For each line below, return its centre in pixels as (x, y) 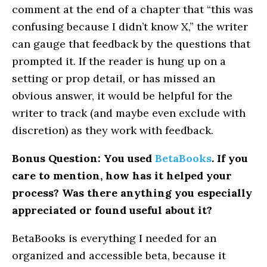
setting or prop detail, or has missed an (114, 79)
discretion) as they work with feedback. (113, 131)
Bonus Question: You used (83, 159)
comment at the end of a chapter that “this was (133, 10)
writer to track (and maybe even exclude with (129, 113)
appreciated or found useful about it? (112, 210)
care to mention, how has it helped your (122, 176)
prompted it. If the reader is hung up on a (119, 61)
